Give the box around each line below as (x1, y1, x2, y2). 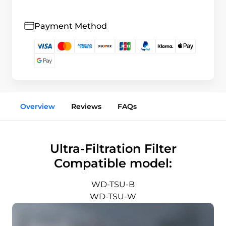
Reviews (71, 102, 101, 111)
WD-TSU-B (91, 180, 135, 189)
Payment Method (34, 21, 107, 31)
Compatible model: (54, 156, 172, 171)
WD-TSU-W (90, 192, 136, 201)
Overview (20, 102, 55, 111)
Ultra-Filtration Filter (49, 141, 177, 156)
